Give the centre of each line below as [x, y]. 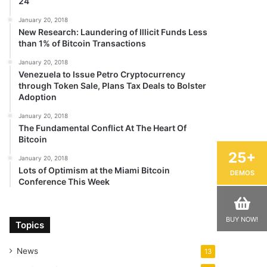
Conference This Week [64, 181]
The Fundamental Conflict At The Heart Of [103, 128]
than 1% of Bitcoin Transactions [83, 43]
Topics [30, 225]
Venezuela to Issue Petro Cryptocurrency [102, 74]
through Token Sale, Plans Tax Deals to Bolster [113, 86]
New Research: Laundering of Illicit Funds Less [113, 32]
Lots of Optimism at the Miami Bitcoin [94, 170]
